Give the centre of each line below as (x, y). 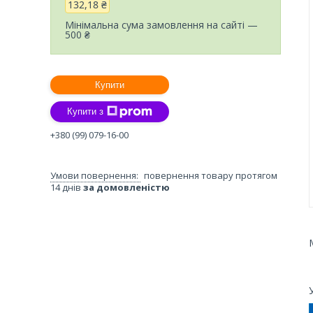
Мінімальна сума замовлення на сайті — (161, 24)
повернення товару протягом (211, 175)
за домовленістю (126, 187)
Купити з (85, 112)
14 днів (67, 187)
